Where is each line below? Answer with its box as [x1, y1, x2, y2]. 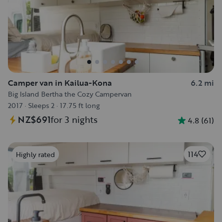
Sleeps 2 [28, 100, 55, 111]
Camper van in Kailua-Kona [8, 77, 112, 89]
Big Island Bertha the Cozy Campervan [8, 89, 132, 99]
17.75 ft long [60, 100, 100, 111]
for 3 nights [51, 113, 98, 126]
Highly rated [16, 149, 55, 160]
